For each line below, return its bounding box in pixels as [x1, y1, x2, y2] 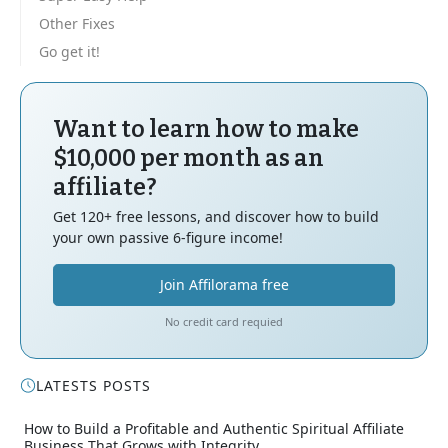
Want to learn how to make [53, 114, 359, 143]
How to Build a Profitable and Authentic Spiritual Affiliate [24, 418, 404, 438]
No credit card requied [165, 313, 283, 329]
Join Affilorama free [159, 274, 289, 294]
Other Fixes [39, 13, 115, 33]
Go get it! [39, 41, 100, 61]
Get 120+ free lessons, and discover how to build [53, 206, 379, 226]
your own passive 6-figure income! [53, 227, 283, 247]
